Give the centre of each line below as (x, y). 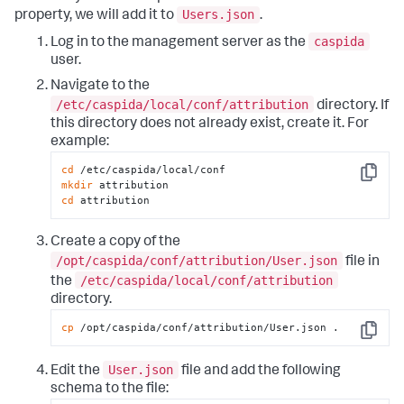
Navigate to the (100, 87)
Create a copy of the (115, 243)
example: (80, 142)
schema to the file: (110, 389)
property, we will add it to (96, 17)
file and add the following (260, 371)
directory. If (351, 106)
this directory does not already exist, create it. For (210, 124)
